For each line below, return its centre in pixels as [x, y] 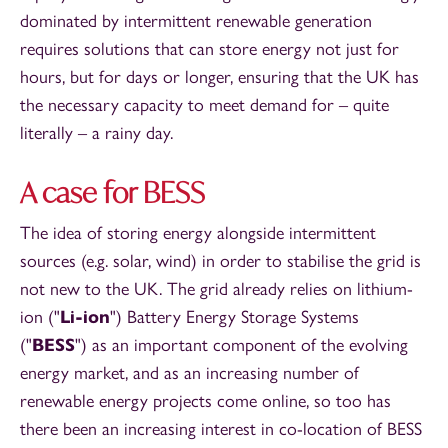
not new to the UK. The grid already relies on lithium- [216, 289]
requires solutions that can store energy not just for [209, 49]
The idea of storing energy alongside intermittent [198, 233]
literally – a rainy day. [96, 133]
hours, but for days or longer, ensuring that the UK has [219, 77]
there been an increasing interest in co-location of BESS [221, 429]
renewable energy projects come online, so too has [205, 401]
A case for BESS [112, 192]
